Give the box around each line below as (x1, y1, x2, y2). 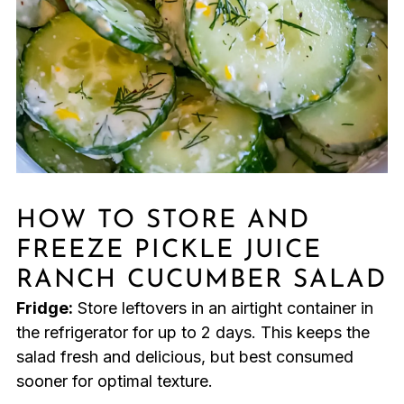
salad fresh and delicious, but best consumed (15, 347, 353, 367)
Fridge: (15, 298, 73, 318)
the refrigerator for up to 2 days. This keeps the (15, 323, 370, 343)
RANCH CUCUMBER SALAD (15, 268, 387, 294)
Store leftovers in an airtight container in (72, 298, 373, 318)
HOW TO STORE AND (15, 208, 310, 234)
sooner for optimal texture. (15, 372, 213, 391)
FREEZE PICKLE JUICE (15, 238, 322, 264)
